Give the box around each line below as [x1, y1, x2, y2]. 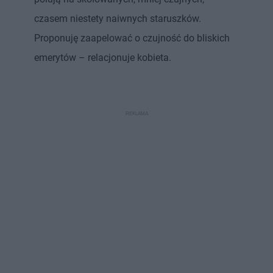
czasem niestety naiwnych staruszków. [34, 12, 201, 24]
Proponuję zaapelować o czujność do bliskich [34, 32, 230, 44]
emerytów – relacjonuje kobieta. [34, 51, 171, 63]
